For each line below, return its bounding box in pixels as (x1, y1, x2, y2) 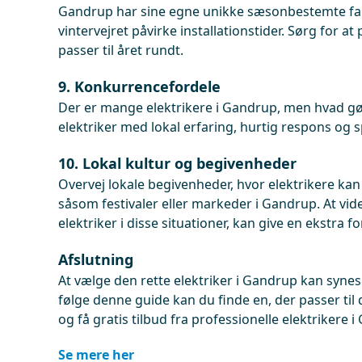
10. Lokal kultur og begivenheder (58, 154, 297, 173)
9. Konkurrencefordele (58, 77, 221, 96)
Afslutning (58, 250, 133, 269)
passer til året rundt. (58, 41, 183, 59)
